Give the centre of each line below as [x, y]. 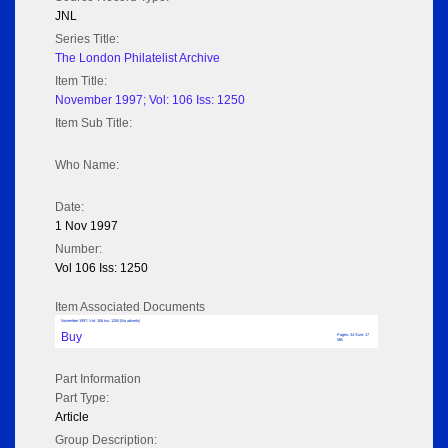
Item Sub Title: [93, 123]
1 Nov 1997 [86, 226]
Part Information [98, 379]
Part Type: [82, 398]
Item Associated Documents [130, 307]
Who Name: [87, 165]
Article [72, 417]
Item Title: [81, 81]
